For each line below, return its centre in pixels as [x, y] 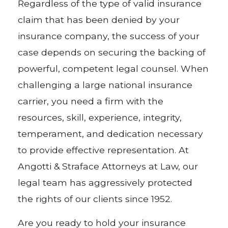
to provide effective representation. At [104, 150]
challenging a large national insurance [105, 85]
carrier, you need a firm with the [91, 101]
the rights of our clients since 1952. [95, 199]
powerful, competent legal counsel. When [113, 69]
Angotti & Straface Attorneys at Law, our [108, 166]
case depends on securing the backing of [112, 52]
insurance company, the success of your [109, 36]
